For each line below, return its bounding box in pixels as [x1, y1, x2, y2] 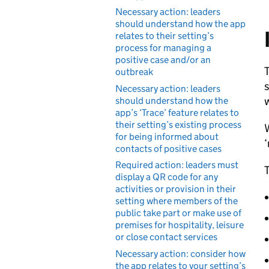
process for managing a [115, 42, 211, 53]
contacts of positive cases [115, 142, 222, 154]
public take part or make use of [115, 207, 241, 219]
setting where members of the [115, 195, 238, 207]
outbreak [115, 66, 153, 77]
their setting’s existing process [115, 118, 241, 130]
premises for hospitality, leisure [115, 219, 244, 231]
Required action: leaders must [115, 159, 238, 171]
